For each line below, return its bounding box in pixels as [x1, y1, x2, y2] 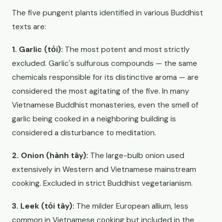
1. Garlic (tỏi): [12, 45, 63, 55]
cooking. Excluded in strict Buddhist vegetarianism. [12, 178, 193, 188]
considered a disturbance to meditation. [12, 128, 156, 138]
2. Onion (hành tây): [12, 151, 88, 161]
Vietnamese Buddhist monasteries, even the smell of [12, 100, 198, 110]
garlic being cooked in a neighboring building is [12, 114, 176, 124]
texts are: [12, 22, 46, 32]
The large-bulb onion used [88, 151, 184, 161]
